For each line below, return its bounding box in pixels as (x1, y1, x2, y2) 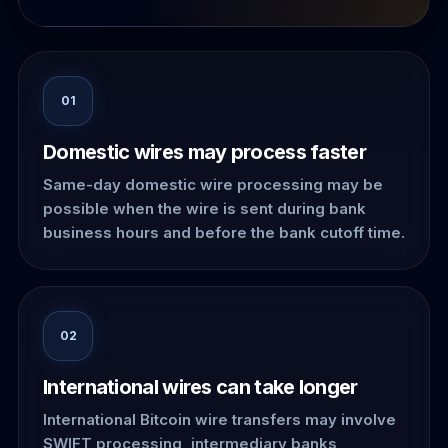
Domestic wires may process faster (43, 139, 366, 164)
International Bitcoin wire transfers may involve (43, 409, 396, 429)
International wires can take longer (43, 374, 358, 399)
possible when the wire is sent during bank (43, 198, 366, 218)
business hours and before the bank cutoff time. (43, 222, 405, 242)
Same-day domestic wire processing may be (43, 174, 383, 194)
